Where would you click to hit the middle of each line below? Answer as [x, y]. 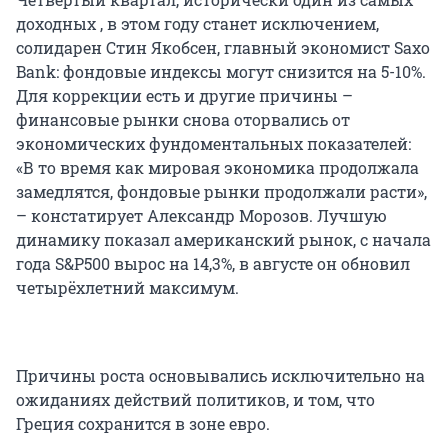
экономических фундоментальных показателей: [213, 143]
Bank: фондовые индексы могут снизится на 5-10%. [221, 71]
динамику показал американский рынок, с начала [223, 239]
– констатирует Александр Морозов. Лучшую [201, 215]
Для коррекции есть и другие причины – [184, 95]
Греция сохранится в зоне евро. [143, 423]
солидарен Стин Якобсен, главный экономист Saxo [223, 47]
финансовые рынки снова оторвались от [183, 119]
